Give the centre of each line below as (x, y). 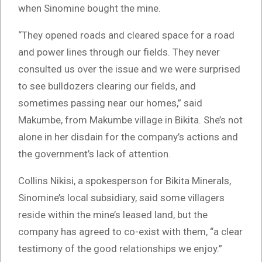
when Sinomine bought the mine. (89, 8)
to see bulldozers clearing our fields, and (107, 86)
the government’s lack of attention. (94, 154)
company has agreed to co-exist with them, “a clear (130, 232)
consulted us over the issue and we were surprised (129, 69)
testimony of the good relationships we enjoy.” (120, 249)
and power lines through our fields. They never (119, 52)
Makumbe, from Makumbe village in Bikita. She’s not (130, 120)
